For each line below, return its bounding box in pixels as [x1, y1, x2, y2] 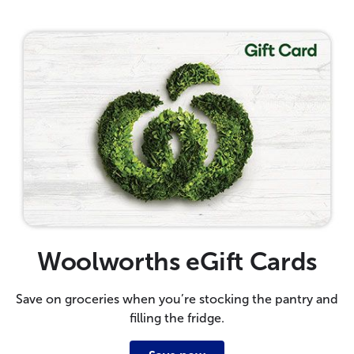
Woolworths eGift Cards [37, 246, 317, 277]
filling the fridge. [130, 310, 224, 326]
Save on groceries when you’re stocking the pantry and [16, 291, 338, 307]
